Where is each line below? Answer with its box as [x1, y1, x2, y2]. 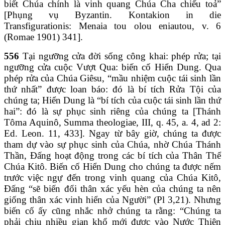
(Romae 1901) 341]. [4, 31, 83, 42]
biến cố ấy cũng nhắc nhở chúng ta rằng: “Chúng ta [4, 205, 221, 216]
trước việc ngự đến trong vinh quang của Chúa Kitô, [4, 172, 221, 183]
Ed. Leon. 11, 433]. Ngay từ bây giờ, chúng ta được [4, 128, 221, 139]
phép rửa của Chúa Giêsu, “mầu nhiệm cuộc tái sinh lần [4, 72, 221, 83]
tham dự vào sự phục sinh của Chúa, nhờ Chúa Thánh [4, 139, 221, 150]
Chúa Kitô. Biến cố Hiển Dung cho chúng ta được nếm [4, 161, 221, 172]
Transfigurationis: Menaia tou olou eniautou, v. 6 [4, 20, 221, 31]
